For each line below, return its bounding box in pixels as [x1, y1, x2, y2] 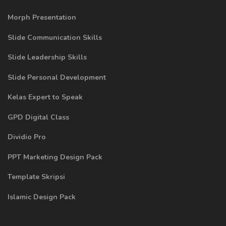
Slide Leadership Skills [8, 52, 87, 63]
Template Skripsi [8, 172, 65, 182]
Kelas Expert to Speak [8, 92, 83, 102]
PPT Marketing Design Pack [8, 152, 102, 162]
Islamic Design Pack [8, 192, 76, 202]
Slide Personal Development [8, 72, 106, 82]
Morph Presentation [8, 13, 76, 23]
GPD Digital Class [8, 112, 69, 122]
